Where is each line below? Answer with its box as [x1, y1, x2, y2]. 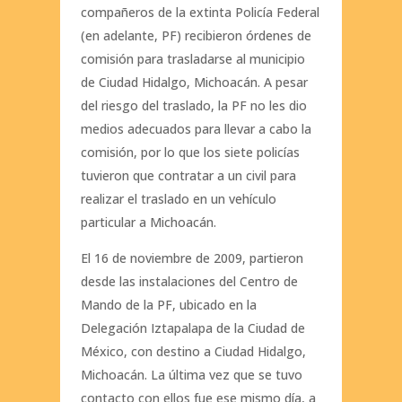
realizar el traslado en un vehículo [80, 190, 276, 208]
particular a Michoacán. [80, 214, 216, 232]
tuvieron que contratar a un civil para [80, 167, 296, 185]
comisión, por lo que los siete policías [80, 144, 300, 162]
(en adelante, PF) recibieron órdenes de [80, 27, 311, 45]
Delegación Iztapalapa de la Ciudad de [80, 319, 305, 337]
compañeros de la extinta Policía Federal [80, 4, 319, 22]
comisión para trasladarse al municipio [80, 50, 305, 68]
